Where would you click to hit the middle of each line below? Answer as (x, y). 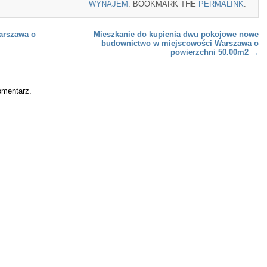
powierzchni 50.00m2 (211, 52)
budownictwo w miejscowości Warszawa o (180, 43)
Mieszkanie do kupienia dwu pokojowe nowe (176, 34)
